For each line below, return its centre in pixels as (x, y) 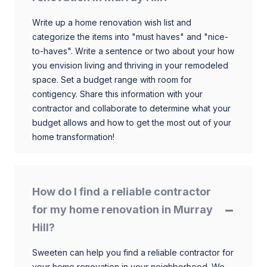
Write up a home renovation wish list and (112, 22)
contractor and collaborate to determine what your (131, 108)
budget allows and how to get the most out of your (132, 122)
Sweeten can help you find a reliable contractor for (133, 252)
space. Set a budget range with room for (112, 79)
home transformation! (73, 136)
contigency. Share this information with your (117, 94)
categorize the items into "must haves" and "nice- (130, 36)
